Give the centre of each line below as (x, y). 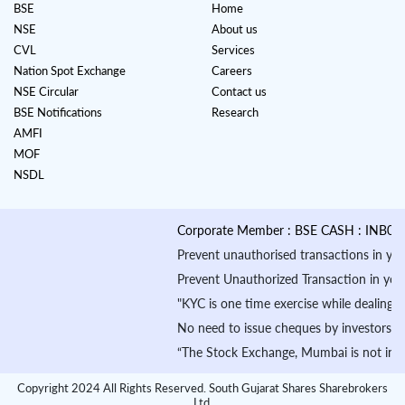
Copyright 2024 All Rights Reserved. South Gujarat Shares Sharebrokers (202, 387)
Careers (232, 70)
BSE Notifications (58, 112)
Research (235, 112)
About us (235, 28)
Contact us (239, 91)
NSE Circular (46, 91)
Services (233, 49)
